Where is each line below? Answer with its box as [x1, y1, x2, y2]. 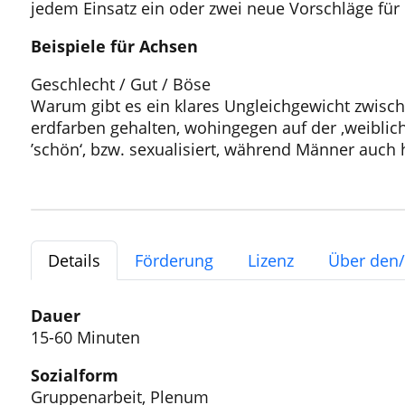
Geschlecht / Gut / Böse [30, 73, 211, 96]
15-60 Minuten [30, 325, 140, 348]
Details [47, 249, 100, 271]
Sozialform [30, 363, 118, 386]
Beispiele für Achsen [30, 35, 198, 58]
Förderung [134, 249, 213, 271]
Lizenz [247, 249, 294, 271]
